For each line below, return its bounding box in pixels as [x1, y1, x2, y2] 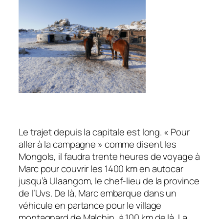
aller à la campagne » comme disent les [19, 137, 177, 151]
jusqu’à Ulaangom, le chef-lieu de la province [19, 174, 199, 187]
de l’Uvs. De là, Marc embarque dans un [19, 186, 177, 199]
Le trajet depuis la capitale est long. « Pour [19, 125, 190, 138]
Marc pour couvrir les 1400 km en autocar [19, 162, 183, 175]
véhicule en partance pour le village [19, 198, 162, 212]
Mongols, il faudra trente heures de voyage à [19, 150, 200, 163]
